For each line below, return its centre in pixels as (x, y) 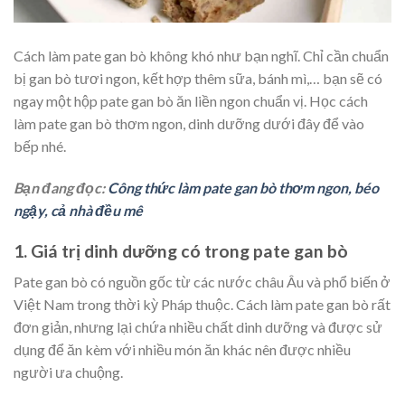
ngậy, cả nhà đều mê (78, 210)
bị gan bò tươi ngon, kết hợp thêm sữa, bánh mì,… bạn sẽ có (198, 78)
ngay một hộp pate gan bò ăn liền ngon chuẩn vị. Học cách (191, 101)
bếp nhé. (40, 146)
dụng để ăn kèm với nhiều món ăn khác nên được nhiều (182, 350)
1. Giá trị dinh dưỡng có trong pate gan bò (181, 250)
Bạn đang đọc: (61, 187)
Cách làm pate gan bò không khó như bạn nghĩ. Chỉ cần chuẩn (201, 56)
